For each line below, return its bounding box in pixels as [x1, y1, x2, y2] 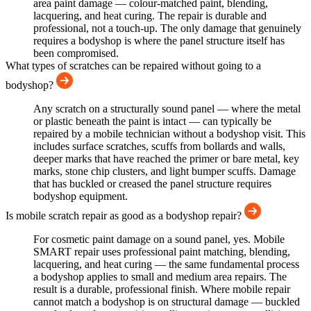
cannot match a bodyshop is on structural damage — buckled [33, 296, 300, 308]
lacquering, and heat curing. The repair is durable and [33, 10, 267, 22]
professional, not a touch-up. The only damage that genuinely [33, 22, 301, 35]
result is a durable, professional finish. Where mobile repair [33, 283, 290, 296]
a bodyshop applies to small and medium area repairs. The [33, 271, 287, 283]
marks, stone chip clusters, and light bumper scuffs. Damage [33, 165, 296, 178]
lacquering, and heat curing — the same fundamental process [33, 258, 299, 271]
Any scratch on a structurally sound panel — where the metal [33, 103, 301, 115]
